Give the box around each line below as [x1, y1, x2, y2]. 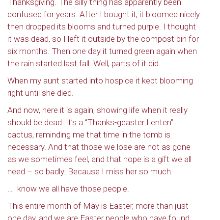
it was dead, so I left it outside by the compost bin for [7, 34, 199, 44]
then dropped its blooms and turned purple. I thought [7, 22, 196, 31]
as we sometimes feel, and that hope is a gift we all [7, 154, 192, 164]
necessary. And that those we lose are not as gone [7, 142, 191, 152]
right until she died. [7, 88, 74, 98]
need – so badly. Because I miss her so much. [7, 166, 173, 176]
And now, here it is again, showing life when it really [7, 105, 188, 115]
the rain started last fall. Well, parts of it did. [7, 58, 161, 68]
